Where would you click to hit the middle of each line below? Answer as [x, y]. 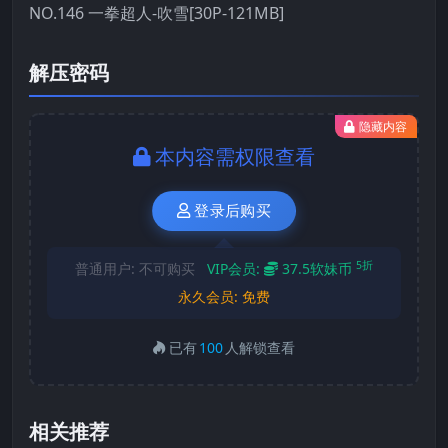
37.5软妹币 [317, 269]
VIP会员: [235, 269]
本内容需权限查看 [235, 156]
